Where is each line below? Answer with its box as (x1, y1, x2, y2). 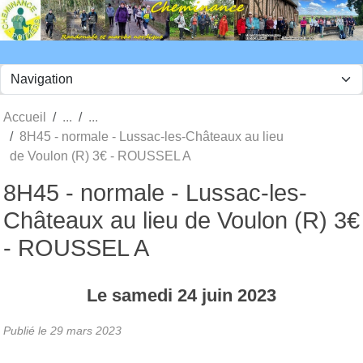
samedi (112, 284, 177, 305)
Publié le (3, 323, 50, 337)
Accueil (3, 109, 46, 124)
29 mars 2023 (50, 323, 122, 337)
